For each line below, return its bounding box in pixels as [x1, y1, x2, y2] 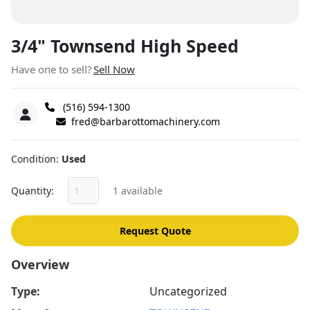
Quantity [11, 184, 51, 197]
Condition [11, 152, 56, 165]
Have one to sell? [11, 62, 92, 76]
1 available [113, 184, 163, 197]
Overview [11, 256, 69, 273]
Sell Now [93, 62, 135, 76]
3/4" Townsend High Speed [11, 34, 239, 57]
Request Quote [119, 224, 191, 238]
